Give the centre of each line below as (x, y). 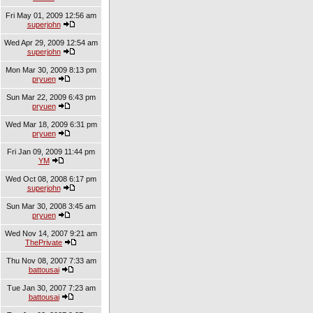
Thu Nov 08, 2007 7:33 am (51, 261)
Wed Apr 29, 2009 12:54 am (51, 43)
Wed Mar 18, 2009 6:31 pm (51, 124)
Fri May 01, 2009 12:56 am (51, 15)
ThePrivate (44, 242)
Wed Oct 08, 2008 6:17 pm (51, 179)
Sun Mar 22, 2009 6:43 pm (51, 97)
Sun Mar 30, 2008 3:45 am (51, 206)
